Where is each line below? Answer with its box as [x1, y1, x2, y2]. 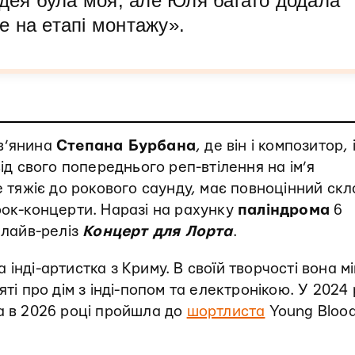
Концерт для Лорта [82, 224, 233, 240]
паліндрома [238, 203, 330, 219]
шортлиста [186, 304, 265, 320]
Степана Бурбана [56, 139, 197, 155]
